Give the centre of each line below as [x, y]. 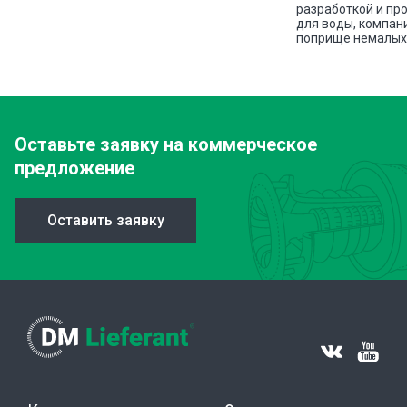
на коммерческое [238, 145]
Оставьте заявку [87, 145]
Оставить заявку [105, 221]
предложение [74, 169]
